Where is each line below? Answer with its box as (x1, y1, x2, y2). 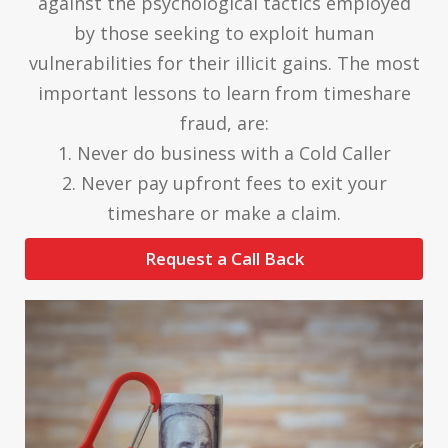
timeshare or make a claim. (107, 200, 341, 225)
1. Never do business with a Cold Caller (57, 140, 391, 165)
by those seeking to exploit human (74, 20, 374, 45)
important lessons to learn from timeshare (37, 80, 411, 105)
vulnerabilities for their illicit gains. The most (28, 50, 420, 75)
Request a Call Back (144, 246, 304, 270)
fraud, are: (179, 110, 269, 135)
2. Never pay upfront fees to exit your (61, 170, 387, 195)
